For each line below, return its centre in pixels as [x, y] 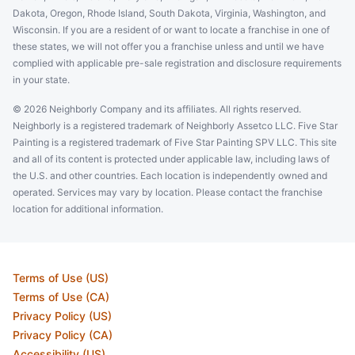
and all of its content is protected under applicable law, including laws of [171, 159]
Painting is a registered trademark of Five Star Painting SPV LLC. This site [175, 142]
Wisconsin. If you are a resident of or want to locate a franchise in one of [171, 30]
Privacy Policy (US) [62, 316]
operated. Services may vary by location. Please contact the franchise [168, 192]
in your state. [41, 80]
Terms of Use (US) [61, 278]
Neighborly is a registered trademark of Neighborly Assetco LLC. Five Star [175, 126]
